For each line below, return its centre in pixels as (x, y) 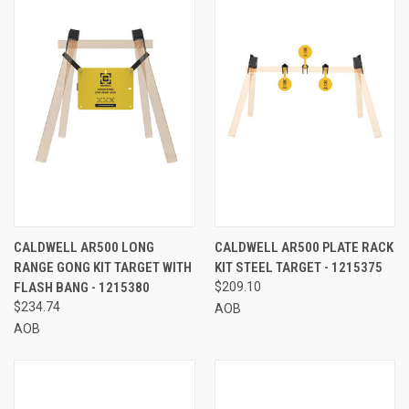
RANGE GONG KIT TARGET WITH (103, 267)
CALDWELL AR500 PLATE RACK (304, 247)
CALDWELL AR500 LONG (84, 247)
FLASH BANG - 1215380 (82, 287)
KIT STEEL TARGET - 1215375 (298, 267)
